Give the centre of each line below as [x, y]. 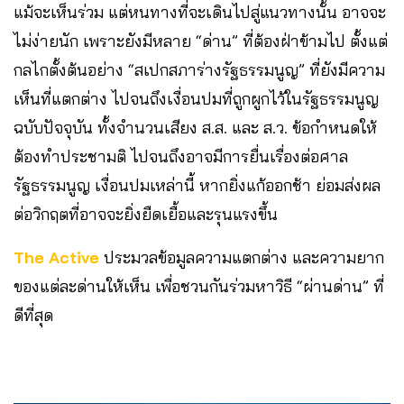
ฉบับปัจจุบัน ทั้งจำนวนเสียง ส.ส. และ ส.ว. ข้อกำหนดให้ [195, 127]
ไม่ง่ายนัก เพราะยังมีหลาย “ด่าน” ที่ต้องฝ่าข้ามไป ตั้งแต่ [201, 41]
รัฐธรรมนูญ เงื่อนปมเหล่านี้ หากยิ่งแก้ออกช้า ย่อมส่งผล [197, 185]
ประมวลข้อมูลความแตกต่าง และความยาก [242, 257]
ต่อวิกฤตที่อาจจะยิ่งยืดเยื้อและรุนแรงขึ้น [150, 214]
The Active [56, 257]
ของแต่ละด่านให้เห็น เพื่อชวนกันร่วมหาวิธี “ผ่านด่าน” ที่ [199, 286]
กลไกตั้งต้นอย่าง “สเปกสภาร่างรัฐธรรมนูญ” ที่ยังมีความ [199, 69]
